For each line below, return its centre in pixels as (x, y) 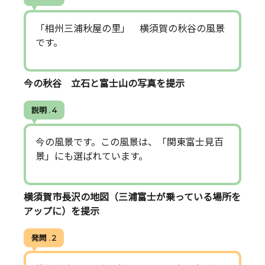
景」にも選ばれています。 (92, 156)
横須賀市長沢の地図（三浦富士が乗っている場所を (132, 198)
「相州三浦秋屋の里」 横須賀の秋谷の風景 (130, 28)
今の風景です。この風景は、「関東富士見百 (130, 142)
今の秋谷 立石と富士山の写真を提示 (104, 84)
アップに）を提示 (62, 212)
